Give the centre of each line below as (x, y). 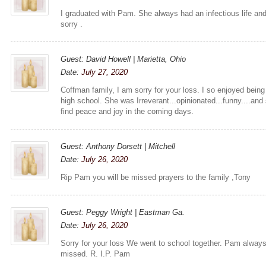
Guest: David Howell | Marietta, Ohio (123, 59)
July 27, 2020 (105, 72)
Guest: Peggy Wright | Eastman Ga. (123, 212)
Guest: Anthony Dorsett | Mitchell (118, 146)
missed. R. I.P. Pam (96, 254)
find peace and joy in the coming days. (127, 111)
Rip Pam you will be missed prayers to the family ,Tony (156, 177)
